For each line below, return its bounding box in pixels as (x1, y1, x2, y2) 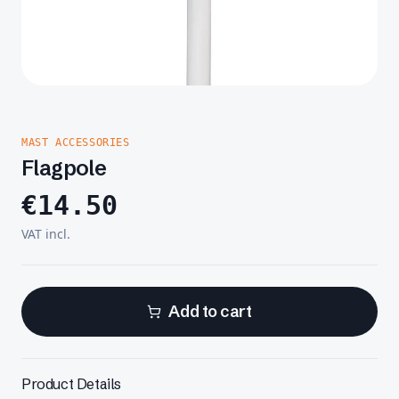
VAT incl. (21, 225, 70, 242)
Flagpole (21, 155, 107, 181)
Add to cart (168, 301, 252, 322)
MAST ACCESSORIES (21, 136, 130, 149)
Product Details (21, 375, 121, 393)
